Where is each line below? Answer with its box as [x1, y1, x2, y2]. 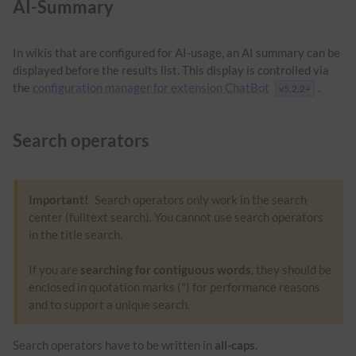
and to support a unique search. [29, 297, 190, 312]
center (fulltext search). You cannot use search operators [29, 210, 323, 225]
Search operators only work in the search [94, 192, 307, 207]
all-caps [215, 338, 255, 353]
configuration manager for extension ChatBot [33, 79, 269, 95]
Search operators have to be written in [13, 338, 215, 353]
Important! [29, 192, 88, 207]
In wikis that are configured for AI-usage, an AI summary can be [13, 44, 340, 60]
